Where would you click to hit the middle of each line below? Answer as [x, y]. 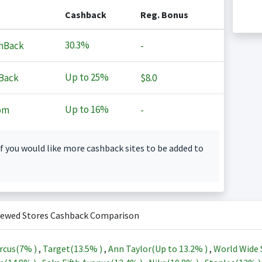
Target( [58, 249]
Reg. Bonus [164, 15]
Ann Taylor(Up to [143, 249]
